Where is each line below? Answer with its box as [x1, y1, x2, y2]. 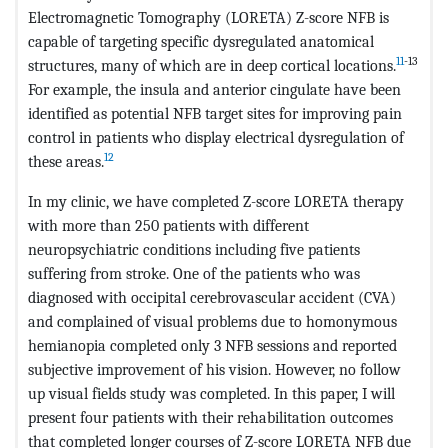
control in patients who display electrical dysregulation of [28, 127, 404, 147]
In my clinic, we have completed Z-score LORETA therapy [28, 191, 404, 211]
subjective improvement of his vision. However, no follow [28, 359, 401, 379]
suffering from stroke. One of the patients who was [28, 263, 360, 283]
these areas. [28, 151, 104, 171]
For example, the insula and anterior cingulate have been [28, 79, 401, 99]
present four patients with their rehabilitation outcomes [28, 407, 393, 427]
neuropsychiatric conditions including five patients [28, 239, 360, 259]
